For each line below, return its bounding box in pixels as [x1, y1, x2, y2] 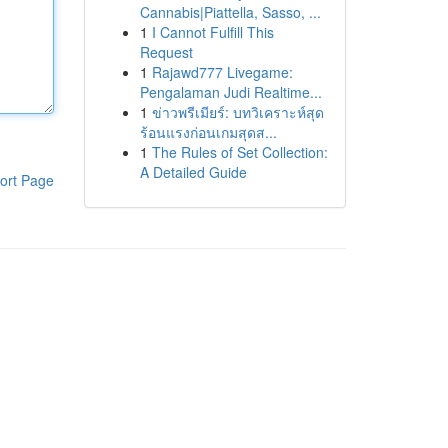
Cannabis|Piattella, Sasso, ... [139, 2, 321, 22]
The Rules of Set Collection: [151, 142, 328, 162]
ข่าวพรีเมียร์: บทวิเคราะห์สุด [151, 102, 324, 122]
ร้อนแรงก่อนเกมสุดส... [139, 122, 277, 142]
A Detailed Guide [139, 162, 247, 182]
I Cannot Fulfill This [151, 22, 274, 42]
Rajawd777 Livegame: [151, 62, 293, 82]
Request [139, 42, 193, 62]
